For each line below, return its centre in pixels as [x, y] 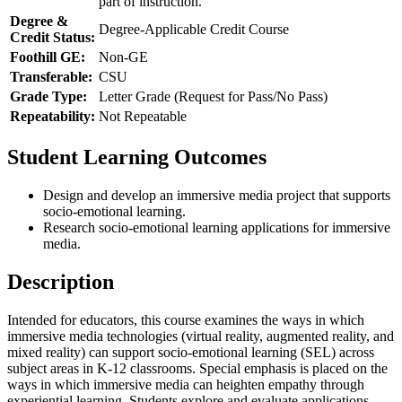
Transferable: [51, 77]
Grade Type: [48, 97]
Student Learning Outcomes [137, 157]
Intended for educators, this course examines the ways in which [186, 319]
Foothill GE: [48, 57]
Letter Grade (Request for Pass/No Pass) [213, 97]
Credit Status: [52, 38]
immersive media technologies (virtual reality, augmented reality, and [201, 336]
